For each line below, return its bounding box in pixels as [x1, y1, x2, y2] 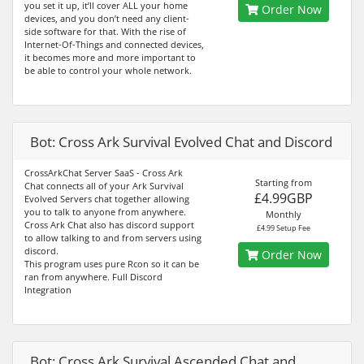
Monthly [265, 208, 301, 220]
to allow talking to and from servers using [24, 232, 201, 244]
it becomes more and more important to [24, 51, 196, 63]
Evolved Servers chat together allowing [24, 193, 189, 205]
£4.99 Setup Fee [256, 223, 310, 233]
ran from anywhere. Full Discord [24, 271, 162, 283]
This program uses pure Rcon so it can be [24, 258, 199, 270]
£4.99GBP [253, 189, 313, 207]
